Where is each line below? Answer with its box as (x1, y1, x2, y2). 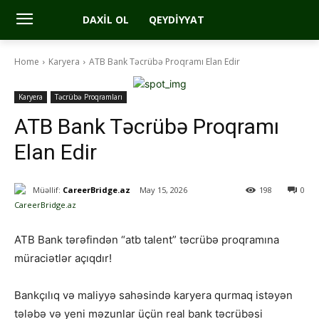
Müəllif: (33, 184, 61, 195)
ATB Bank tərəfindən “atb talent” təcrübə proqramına (14, 233, 279, 247)
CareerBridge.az (63, 184, 130, 195)
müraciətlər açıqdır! (14, 251, 112, 266)
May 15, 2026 (140, 184, 187, 196)
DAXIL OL (82, 13, 129, 26)
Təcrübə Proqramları (55, 92, 122, 102)
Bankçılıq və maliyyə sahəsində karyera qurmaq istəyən (14, 288, 293, 303)
